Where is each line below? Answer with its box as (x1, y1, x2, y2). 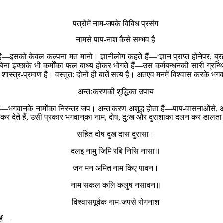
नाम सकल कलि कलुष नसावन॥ (70, 180, 161, 189)
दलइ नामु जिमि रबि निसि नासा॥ (71, 146, 160, 155)
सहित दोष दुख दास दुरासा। (77, 129, 154, 138)
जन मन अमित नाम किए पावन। (72, 163, 159, 172)
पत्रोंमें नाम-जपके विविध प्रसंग (73, 19, 158, 28)
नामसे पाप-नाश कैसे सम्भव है (76, 35, 155, 44)
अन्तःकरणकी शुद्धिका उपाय (77, 87, 154, 96)
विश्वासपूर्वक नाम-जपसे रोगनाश (72, 197, 159, 206)
